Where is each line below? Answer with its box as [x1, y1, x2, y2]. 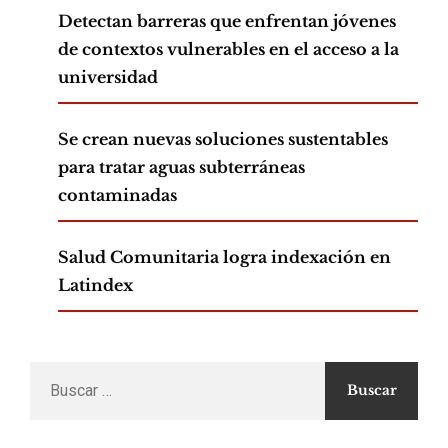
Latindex [58, 274, 133, 295]
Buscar [29, 364, 77, 384]
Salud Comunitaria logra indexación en [58, 246, 391, 267]
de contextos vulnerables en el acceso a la [58, 38, 399, 59]
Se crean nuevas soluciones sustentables [58, 128, 388, 149]
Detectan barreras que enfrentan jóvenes [58, 10, 396, 31]
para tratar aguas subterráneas [58, 156, 305, 177]
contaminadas [58, 184, 177, 205]
